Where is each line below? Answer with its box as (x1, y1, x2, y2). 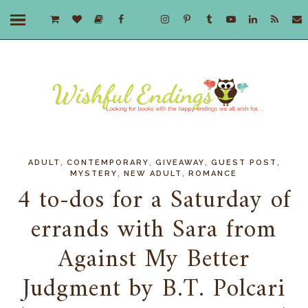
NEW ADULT (124, 169, 183, 179)
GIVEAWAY (155, 158, 205, 168)
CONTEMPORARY (66, 158, 149, 168)
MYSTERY (70, 169, 118, 179)
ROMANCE (188, 169, 238, 179)
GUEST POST (210, 158, 277, 168)
